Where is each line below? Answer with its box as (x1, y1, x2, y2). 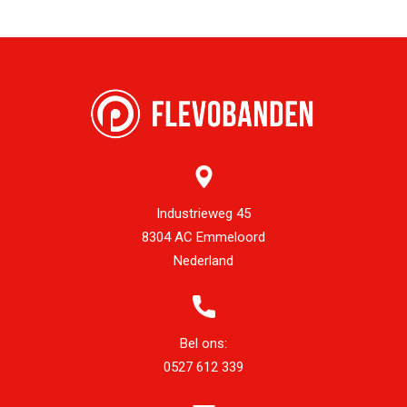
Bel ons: (180, 334, 227, 352)
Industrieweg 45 (156, 204, 251, 222)
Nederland (174, 252, 233, 269)
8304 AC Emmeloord (142, 228, 265, 245)
